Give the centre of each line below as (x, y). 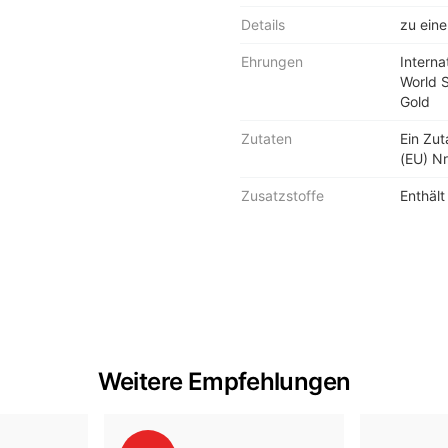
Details (263, 24)
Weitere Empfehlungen (224, 381)
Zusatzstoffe (282, 195)
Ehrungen (272, 61)
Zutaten (266, 138)
